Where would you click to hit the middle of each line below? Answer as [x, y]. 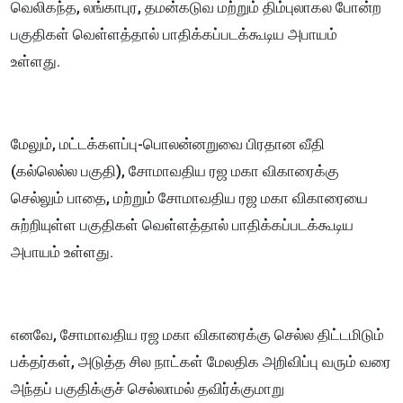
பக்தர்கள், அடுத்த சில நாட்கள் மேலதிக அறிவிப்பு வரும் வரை [201, 362]
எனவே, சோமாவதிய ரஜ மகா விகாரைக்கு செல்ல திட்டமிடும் [197, 335]
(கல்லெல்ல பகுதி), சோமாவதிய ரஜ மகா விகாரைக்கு [175, 171]
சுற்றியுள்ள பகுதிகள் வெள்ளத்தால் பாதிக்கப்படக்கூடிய [182, 225]
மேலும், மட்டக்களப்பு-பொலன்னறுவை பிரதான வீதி [168, 144]
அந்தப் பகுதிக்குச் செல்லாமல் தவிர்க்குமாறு [148, 389]
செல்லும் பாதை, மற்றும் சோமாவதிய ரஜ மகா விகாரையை [189, 198]
